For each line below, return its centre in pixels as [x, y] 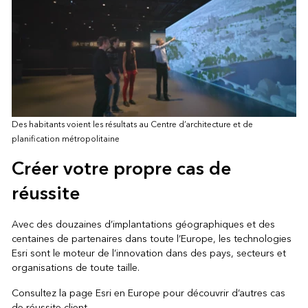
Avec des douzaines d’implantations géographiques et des [143, 224]
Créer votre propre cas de [121, 169]
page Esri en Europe [114, 293]
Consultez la [40, 293]
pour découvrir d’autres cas [222, 293]
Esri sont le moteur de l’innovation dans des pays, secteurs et [148, 253]
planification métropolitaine [65, 139]
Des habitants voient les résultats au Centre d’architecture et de [132, 124]
